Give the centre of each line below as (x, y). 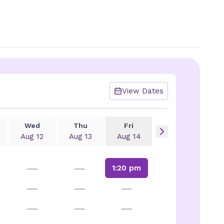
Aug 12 (32, 136)
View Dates (143, 91)
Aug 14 (129, 136)
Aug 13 (80, 136)
